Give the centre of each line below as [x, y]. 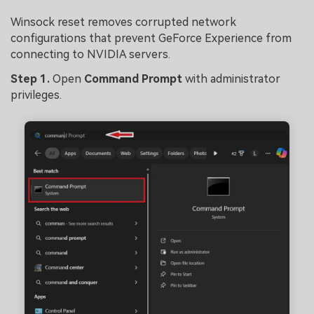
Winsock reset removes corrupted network [123, 22]
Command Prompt [133, 79]
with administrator [231, 79]
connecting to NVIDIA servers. [90, 54]
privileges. [36, 95]
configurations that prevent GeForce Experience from [151, 38]
